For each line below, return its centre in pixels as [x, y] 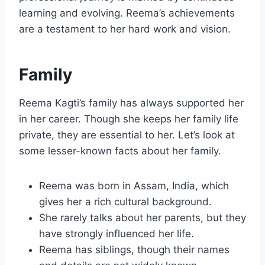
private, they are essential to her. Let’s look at [127, 135]
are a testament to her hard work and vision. [125, 29]
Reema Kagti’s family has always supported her [131, 103]
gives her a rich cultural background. [125, 202]
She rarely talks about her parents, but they [143, 218]
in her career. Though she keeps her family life [129, 119]
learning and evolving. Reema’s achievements [127, 13]
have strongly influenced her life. [117, 234]
